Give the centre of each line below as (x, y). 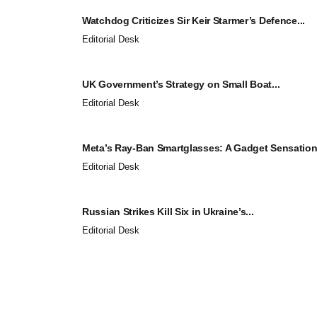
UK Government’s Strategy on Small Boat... (181, 84)
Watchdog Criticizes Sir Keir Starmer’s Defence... (194, 20)
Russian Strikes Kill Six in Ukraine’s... (168, 211)
